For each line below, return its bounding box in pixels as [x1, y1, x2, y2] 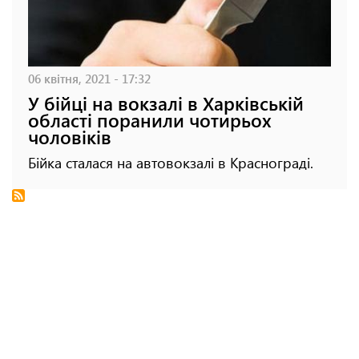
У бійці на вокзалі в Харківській [28, 91, 304, 116]
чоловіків [28, 124, 111, 150]
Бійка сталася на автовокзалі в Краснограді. [28, 153, 313, 173]
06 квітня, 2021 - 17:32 [28, 70, 151, 87]
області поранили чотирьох [28, 107, 272, 133]
